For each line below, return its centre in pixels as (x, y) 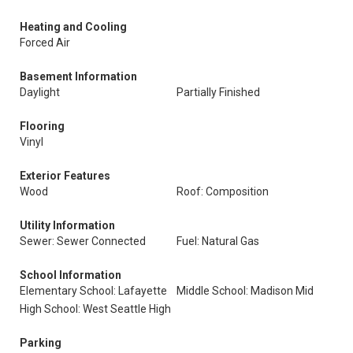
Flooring (42, 126)
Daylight (40, 92)
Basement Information (78, 76)
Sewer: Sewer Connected (83, 241)
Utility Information (67, 225)
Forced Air (45, 43)
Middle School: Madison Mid (245, 291)
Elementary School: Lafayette (93, 291)
